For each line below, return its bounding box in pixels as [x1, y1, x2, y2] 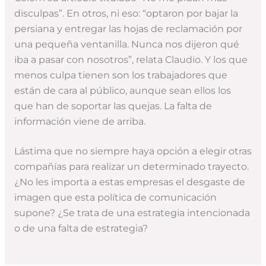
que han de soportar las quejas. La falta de [14, 100, 212, 112]
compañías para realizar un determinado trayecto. [14, 161, 249, 173]
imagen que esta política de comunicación [14, 192, 217, 204]
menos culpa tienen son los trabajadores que [14, 69, 227, 81]
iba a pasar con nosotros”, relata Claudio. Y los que [14, 53, 248, 65]
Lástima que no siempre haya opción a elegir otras [14, 145, 252, 157]
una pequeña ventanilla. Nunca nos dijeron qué [14, 38, 239, 50]
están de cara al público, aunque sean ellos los [14, 84, 231, 96]
